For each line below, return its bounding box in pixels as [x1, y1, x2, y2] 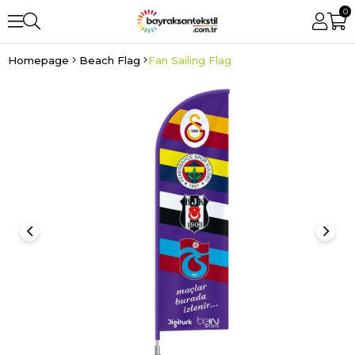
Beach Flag [79, 54, 140, 67]
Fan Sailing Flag [148, 54, 231, 67]
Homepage [8, 54, 69, 67]
